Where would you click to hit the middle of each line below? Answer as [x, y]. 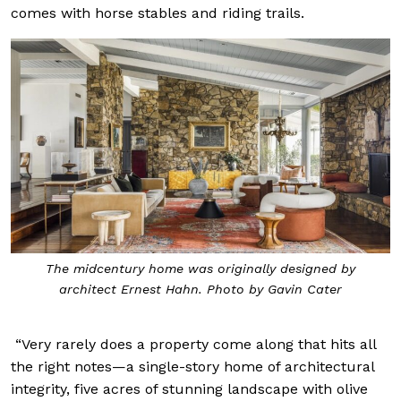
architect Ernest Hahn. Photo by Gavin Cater [200, 289]
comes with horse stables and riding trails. [158, 13]
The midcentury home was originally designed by [200, 268]
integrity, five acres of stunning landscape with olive [189, 389]
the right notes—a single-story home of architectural [192, 367]
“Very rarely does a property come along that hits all [196, 345]
